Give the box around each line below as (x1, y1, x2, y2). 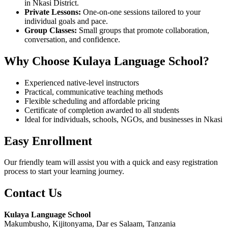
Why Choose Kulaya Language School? (4, 54, 209, 68)
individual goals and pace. (24, 16, 108, 25)
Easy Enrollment (4, 134, 92, 148)
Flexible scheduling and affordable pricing (24, 96, 160, 105)
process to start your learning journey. (4, 167, 124, 176)
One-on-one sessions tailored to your (81, 7, 201, 16)
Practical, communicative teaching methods (24, 87, 163, 96)
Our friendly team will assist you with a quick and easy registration (4, 158, 218, 167)
